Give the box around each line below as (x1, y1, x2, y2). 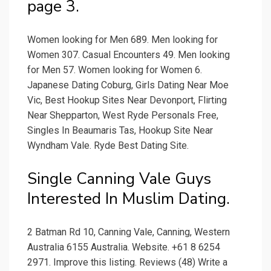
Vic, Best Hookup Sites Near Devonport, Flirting (27, 94, 227, 106)
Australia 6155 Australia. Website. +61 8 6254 (27, 241, 220, 253)
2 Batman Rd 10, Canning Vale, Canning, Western (27, 226, 230, 238)
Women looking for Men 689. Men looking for (27, 34, 218, 46)
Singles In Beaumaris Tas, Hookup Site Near (27, 125, 213, 137)
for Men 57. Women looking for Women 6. (27, 64, 202, 76)
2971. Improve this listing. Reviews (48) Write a (27, 256, 227, 269)
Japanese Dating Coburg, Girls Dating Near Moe (27, 79, 229, 91)
